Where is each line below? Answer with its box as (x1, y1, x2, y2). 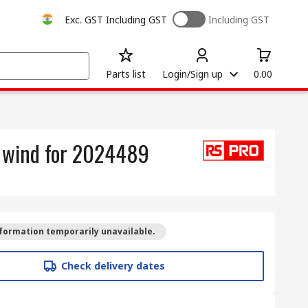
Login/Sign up (162, 67, 223, 80)
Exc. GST (65, 12, 103, 26)
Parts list (106, 67, 146, 80)
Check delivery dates (60, 259, 165, 272)
